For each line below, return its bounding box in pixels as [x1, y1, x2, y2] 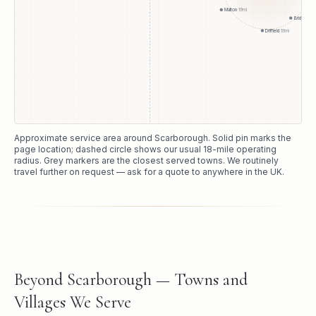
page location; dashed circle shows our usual [14, 143, 203, 154]
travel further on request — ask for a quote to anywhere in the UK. [14, 166, 284, 177]
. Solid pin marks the [208, 132, 291, 143]
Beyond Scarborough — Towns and [14, 269, 248, 290]
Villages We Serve [14, 291, 131, 312]
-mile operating [212, 143, 276, 154]
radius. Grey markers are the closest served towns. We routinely [14, 154, 279, 166]
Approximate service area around [14, 132, 154, 143]
